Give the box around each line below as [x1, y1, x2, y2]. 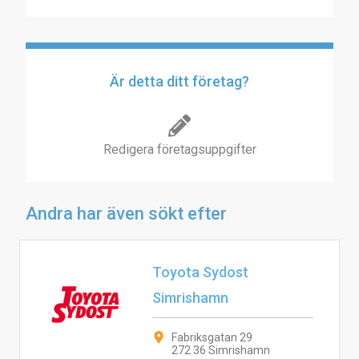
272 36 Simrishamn [171, 344, 270, 357]
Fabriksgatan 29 [171, 331, 252, 344]
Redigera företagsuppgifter [103, 142, 256, 157]
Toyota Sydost [151, 264, 248, 280]
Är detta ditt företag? [110, 73, 249, 90]
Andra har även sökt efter [26, 204, 227, 224]
